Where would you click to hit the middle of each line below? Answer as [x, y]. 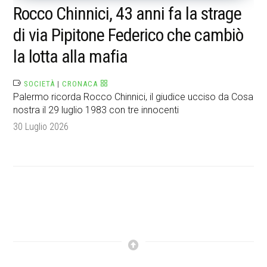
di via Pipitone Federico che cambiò [128, 35]
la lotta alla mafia [71, 57]
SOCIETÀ [40, 84]
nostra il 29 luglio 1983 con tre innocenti [96, 110]
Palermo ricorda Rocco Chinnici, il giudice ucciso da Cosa [133, 97]
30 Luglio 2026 [41, 127]
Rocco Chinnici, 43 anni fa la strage [128, 14]
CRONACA [80, 84]
